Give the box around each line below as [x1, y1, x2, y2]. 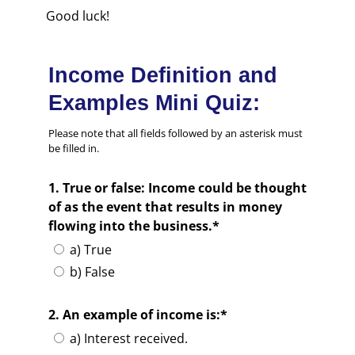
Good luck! [46, 7, 110, 25]
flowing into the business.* [48, 217, 219, 235]
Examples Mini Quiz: [48, 91, 260, 116]
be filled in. [48, 141, 99, 156]
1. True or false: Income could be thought [48, 179, 307, 197]
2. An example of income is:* [48, 306, 227, 324]
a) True [69, 241, 112, 259]
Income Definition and [48, 63, 277, 88]
